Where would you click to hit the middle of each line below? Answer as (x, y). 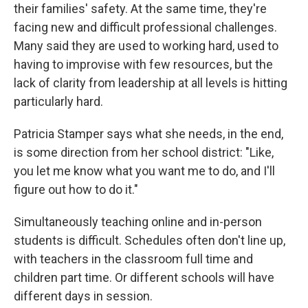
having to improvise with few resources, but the (143, 64)
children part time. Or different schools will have (144, 277)
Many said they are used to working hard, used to (146, 46)
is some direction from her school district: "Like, (144, 152)
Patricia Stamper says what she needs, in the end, (148, 134)
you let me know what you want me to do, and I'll (144, 171)
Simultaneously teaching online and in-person (138, 222)
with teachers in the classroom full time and (133, 259)
